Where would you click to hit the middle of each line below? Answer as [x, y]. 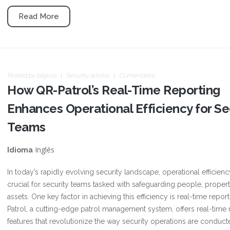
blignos [46, 75]
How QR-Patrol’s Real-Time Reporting [114, 90]
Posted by [22, 75]
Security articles [88, 75]
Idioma [20, 150]
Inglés [44, 150]
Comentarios [137, 75]
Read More [39, 16]
